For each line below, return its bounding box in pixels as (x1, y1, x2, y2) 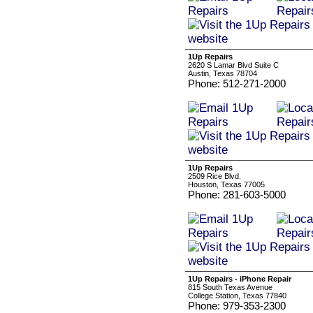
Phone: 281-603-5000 (188, 189, 286, 201)
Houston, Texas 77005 (188, 180, 265, 189)
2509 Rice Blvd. (188, 172, 241, 180)
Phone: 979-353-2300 (188, 300, 286, 312)
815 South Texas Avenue (188, 283, 272, 291)
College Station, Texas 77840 (188, 291, 286, 300)
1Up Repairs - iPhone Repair (188, 275, 291, 283)
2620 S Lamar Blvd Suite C (188, 61, 279, 69)
